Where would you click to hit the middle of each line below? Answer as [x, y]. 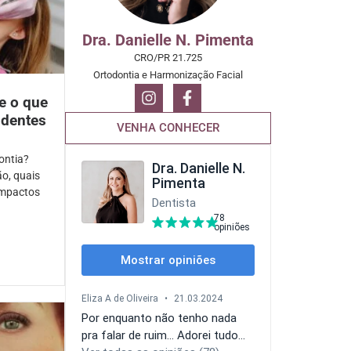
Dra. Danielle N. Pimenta [168, 40]
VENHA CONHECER [168, 128]
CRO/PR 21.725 [168, 58]
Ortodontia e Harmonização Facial [168, 75]
